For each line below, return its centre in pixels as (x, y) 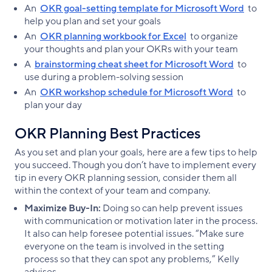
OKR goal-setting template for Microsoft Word (142, 8)
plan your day (53, 105)
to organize (212, 36)
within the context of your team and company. (112, 190)
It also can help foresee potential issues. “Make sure (134, 233)
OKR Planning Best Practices (107, 134)
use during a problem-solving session (104, 77)
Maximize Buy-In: (63, 208)
